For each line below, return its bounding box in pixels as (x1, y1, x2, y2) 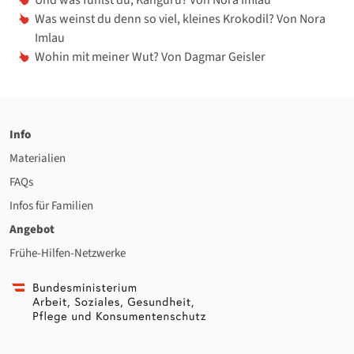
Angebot (9, 220, 55, 238)
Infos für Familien (9, 197, 93, 214)
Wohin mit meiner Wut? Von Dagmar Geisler (35, 47, 265, 66)
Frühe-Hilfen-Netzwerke (9, 244, 126, 262)
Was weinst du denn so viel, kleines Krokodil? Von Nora (35, 9, 326, 28)
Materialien (9, 149, 66, 167)
